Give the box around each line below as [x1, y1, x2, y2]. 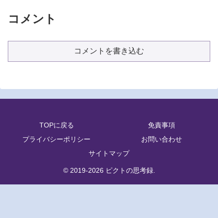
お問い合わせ [141, 135, 182, 144]
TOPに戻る [39, 121, 74, 129]
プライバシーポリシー [22, 135, 91, 144]
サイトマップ [89, 149, 129, 158]
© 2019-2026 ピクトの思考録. [63, 166, 155, 175]
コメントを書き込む [74, 47, 144, 55]
